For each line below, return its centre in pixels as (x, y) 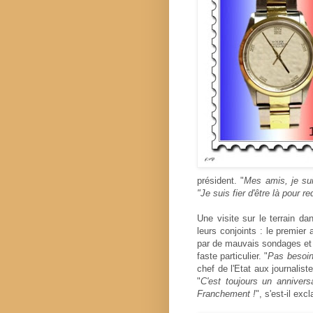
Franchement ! (226, 293)
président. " (221, 180)
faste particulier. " (233, 256)
